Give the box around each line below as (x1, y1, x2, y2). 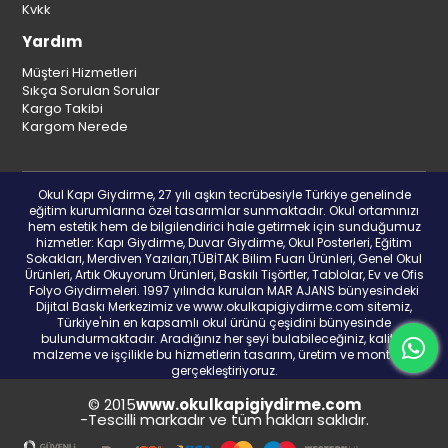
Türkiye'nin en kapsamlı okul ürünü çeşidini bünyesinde (57, 313, 391, 331)
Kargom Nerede (22, 116, 129, 136)
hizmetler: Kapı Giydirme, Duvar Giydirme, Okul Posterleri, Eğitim (36, 233, 412, 251)
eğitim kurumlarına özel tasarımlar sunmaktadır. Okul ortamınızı (29, 201, 419, 219)
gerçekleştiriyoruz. (170, 361, 278, 379)
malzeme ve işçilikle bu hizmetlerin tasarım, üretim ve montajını (32, 345, 416, 363)
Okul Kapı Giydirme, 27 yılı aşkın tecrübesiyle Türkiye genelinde (37, 185, 411, 203)
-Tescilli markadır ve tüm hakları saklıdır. (79, 408, 369, 430)
